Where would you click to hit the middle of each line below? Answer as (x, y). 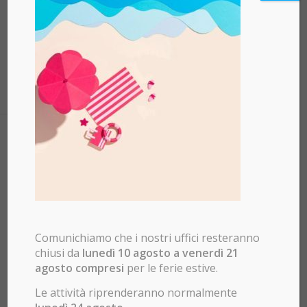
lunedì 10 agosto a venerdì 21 (161, 253)
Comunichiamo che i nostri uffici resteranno (148, 238)
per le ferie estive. (173, 268)
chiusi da (59, 253)
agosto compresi (81, 268)
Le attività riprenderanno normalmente (136, 293)
